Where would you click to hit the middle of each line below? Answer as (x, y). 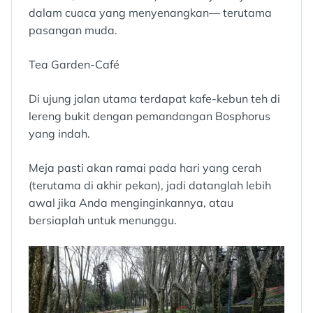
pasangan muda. (73, 30)
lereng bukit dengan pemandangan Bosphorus (150, 116)
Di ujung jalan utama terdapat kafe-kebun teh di (154, 99)
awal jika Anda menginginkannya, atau (131, 203)
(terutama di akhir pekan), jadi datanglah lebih (150, 185)
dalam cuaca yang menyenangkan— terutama (150, 13)
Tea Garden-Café (74, 65)
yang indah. (59, 134)
